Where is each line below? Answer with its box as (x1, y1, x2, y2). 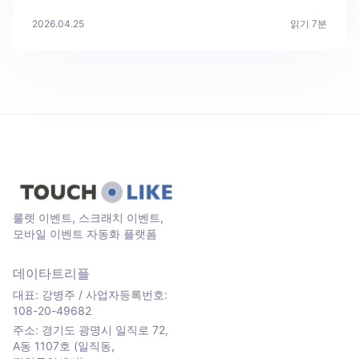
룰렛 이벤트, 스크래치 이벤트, (13, 210, 163, 224)
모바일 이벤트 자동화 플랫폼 (13, 226, 157, 240)
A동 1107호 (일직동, (13, 338, 115, 353)
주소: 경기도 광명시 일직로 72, (13, 322, 168, 337)
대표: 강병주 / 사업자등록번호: (13, 287, 167, 301)
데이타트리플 (13, 264, 90, 281)
